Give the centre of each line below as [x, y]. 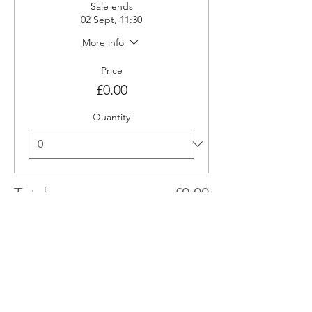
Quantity [111, 117]
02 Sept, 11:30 [111, 19]
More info [103, 43]
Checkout [111, 228]
